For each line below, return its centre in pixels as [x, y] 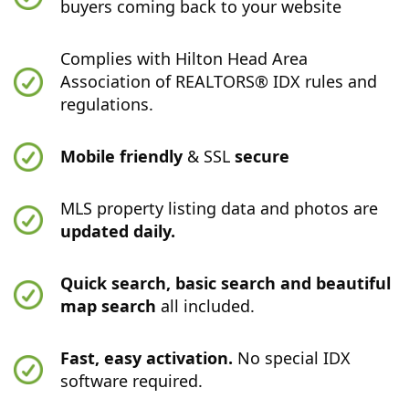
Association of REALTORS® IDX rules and [219, 81]
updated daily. [118, 231]
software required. [132, 381]
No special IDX [292, 358]
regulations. [107, 104]
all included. [206, 306]
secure [262, 156]
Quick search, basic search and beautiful [226, 283]
